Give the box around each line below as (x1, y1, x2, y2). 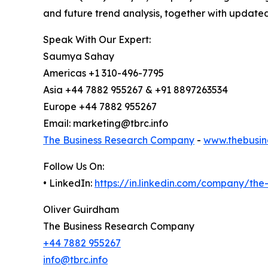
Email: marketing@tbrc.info (43, 117, 168, 130)
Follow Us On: (43, 160, 104, 173)
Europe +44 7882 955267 (43, 100, 157, 113)
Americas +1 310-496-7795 (43, 67, 164, 80)
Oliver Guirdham (43, 203, 119, 216)
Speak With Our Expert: (43, 33, 151, 46)
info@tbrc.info (43, 254, 108, 266)
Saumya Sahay (43, 50, 114, 63)
